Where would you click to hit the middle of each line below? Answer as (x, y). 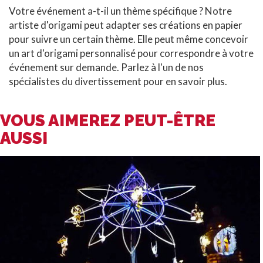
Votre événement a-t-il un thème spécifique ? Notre (120, 11)
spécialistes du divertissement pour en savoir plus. (118, 81)
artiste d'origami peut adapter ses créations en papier (126, 25)
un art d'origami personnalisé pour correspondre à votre (131, 53)
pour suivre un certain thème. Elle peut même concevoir (129, 39)
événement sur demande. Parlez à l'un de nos (106, 67)
